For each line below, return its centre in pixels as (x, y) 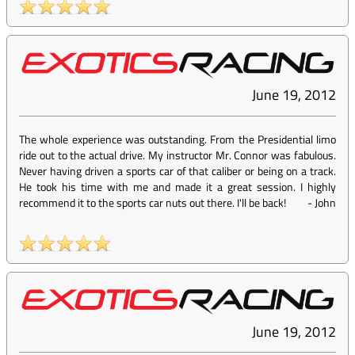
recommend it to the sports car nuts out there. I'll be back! (153, 203)
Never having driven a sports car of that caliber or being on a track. (177, 171)
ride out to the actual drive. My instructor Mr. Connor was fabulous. (177, 155)
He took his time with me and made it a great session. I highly (177, 187)
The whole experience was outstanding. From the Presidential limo (177, 139)
